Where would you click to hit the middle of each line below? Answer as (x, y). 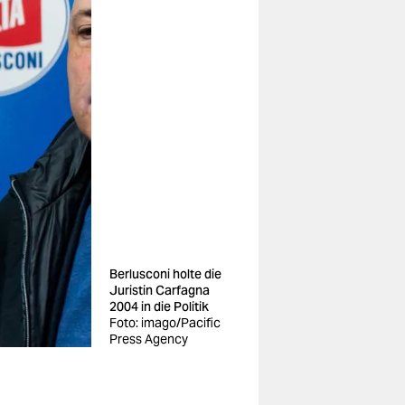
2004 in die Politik (159, 306)
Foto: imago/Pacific (165, 323)
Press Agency (149, 339)
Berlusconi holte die (165, 274)
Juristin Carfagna (160, 290)
